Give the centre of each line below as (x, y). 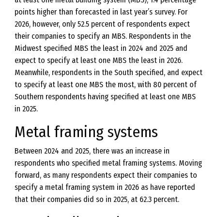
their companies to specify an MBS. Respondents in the (103, 36)
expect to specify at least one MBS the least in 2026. (99, 60)
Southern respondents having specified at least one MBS (105, 97)
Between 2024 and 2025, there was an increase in (92, 151)
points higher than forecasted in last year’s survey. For (101, 12)
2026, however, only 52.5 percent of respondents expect (102, 24)
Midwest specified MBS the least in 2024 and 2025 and (101, 48)
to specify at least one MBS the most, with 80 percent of (106, 85)
